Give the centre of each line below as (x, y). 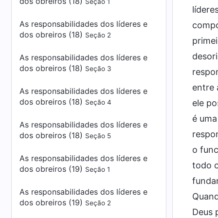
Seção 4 (98, 102)
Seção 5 (98, 136)
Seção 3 (98, 69)
